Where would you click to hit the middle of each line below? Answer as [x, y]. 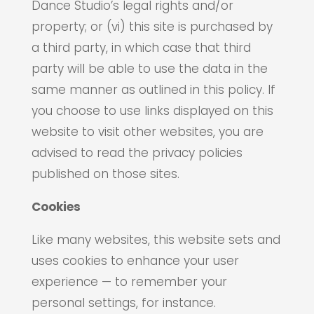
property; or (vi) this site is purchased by [152, 27]
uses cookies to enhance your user [135, 261]
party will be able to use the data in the [149, 69]
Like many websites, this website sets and [156, 240]
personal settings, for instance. [123, 303]
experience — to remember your [129, 282]
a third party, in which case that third [141, 48]
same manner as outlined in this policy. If [153, 90]
